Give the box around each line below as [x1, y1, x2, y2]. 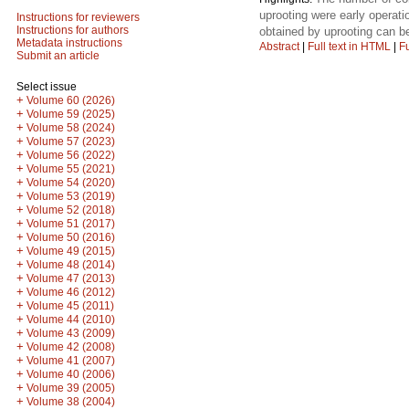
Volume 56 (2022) [26, 149, 115, 162]
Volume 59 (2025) [26, 108, 115, 121]
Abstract [259, 39, 299, 53]
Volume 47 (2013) [26, 272, 115, 285]
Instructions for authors [16, 24, 129, 37]
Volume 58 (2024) [26, 121, 115, 134]
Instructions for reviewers [16, 11, 140, 24]
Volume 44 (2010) [26, 313, 115, 326]
